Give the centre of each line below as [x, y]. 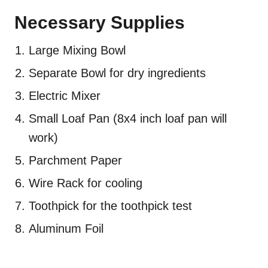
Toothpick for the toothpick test [110, 206]
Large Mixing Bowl [77, 51]
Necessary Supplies [100, 23]
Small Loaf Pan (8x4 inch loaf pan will [128, 119]
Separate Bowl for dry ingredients [117, 73]
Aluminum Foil [66, 229]
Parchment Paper [75, 161]
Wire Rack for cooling [86, 183]
